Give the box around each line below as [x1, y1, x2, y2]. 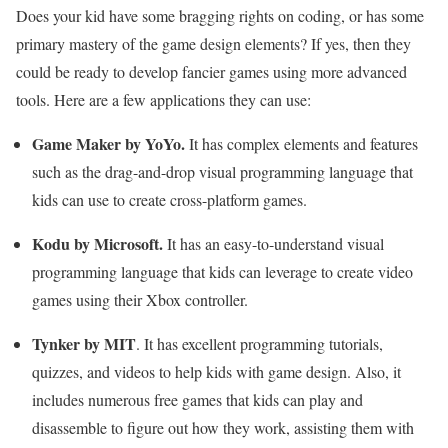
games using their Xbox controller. [32, 289, 248, 311]
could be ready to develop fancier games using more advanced [16, 61, 407, 83]
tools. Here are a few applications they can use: [16, 89, 311, 111]
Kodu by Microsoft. [32, 232, 163, 256]
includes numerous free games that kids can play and [32, 389, 363, 411]
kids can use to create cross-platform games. [32, 189, 307, 211]
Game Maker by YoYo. [32, 132, 185, 156]
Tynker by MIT [32, 332, 136, 356]
